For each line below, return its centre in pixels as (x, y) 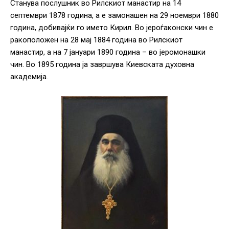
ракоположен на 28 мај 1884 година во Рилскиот (96, 40)
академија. (29, 77)
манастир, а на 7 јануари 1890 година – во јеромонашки (108, 52)
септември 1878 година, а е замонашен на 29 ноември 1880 (114, 16)
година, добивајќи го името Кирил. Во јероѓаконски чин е (112, 28)
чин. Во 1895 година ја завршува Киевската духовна (102, 65)
